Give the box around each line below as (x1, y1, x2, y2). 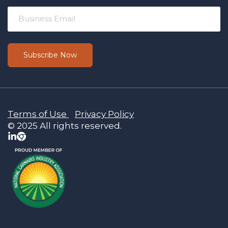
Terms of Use (8, 109, 67, 120)
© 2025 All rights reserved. (8, 121, 122, 131)
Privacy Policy (75, 109, 134, 120)
